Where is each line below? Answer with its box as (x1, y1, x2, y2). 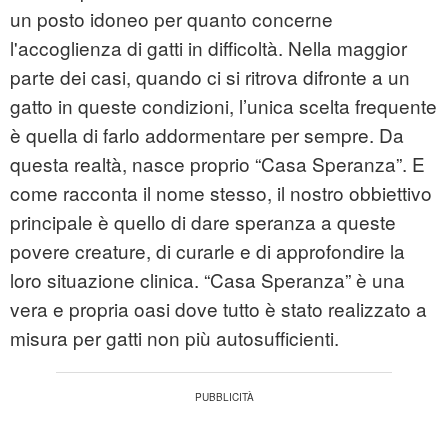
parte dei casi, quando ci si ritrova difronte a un (10, 63, 410, 91)
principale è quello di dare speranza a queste (10, 208, 396, 236)
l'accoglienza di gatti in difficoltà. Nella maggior (10, 34, 407, 62)
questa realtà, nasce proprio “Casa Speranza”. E (10, 150, 425, 178)
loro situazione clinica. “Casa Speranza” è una (10, 266, 405, 294)
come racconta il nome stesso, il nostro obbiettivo (10, 179, 432, 207)
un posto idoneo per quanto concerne (10, 5, 333, 33)
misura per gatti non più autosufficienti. (10, 324, 339, 352)
